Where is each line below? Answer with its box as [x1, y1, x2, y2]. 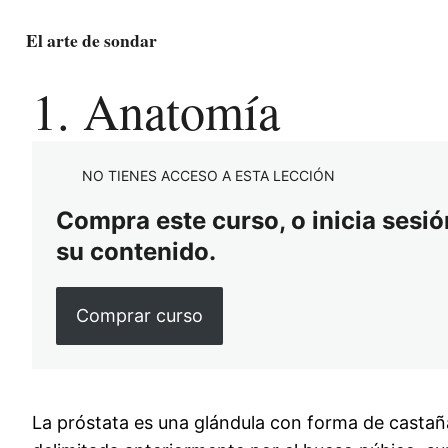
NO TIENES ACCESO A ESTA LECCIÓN [82, 167, 335, 184]
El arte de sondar [26, 26, 157, 53]
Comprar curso [75, 304, 203, 326]
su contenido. [56, 237, 216, 266]
